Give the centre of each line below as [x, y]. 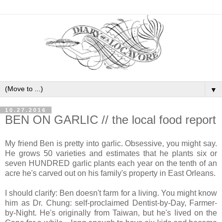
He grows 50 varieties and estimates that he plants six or [111, 154]
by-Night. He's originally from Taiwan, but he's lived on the [111, 213]
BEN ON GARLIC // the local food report [111, 120]
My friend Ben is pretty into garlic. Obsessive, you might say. [111, 144]
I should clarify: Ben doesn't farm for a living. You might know [111, 193]
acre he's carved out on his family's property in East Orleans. [110, 173]
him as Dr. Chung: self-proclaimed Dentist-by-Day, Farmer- [111, 203]
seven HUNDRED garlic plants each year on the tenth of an [111, 164]
